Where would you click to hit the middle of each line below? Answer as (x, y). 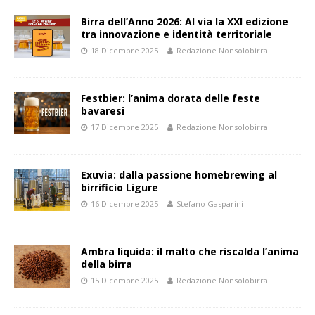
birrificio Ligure (120, 188)
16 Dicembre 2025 (124, 204)
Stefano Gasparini (210, 204)
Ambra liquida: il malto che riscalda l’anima (190, 252)
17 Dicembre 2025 (124, 127)
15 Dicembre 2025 (124, 281)
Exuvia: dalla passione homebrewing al (179, 175)
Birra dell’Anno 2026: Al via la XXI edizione (185, 22)
